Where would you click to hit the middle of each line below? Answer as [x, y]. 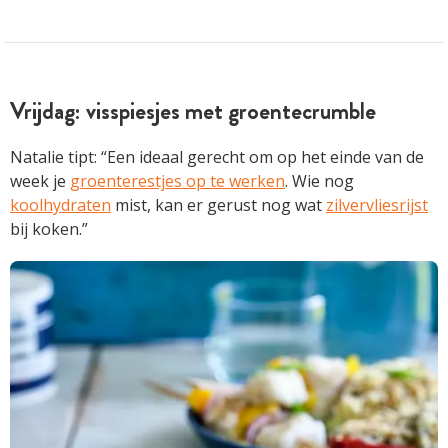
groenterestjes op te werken [177, 180]
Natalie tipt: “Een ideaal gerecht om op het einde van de [217, 156]
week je [40, 180]
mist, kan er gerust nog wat [218, 204]
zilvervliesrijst [377, 204]
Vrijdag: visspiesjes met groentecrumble [193, 110]
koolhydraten [60, 204]
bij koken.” [49, 228]
